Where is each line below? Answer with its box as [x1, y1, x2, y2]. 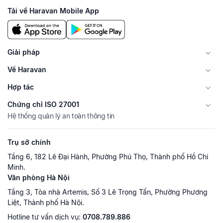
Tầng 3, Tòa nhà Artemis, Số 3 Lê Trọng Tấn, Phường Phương [7, 188, 208, 197]
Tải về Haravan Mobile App [7, 6, 99, 15]
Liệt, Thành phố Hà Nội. [7, 198, 84, 207]
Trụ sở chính [7, 138, 51, 147]
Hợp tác [7, 83, 34, 92]
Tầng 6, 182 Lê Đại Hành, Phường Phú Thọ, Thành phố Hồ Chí [7, 152, 208, 161]
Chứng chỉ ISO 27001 [7, 100, 79, 109]
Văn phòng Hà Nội [7, 173, 70, 182]
